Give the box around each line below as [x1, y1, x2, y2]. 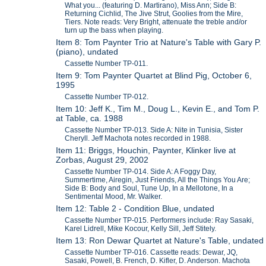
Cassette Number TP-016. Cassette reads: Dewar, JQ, [65, 248, 238, 257]
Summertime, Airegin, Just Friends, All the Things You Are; [65, 176, 251, 185]
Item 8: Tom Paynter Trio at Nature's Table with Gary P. [56, 37, 262, 47]
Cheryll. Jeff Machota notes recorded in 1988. [65, 134, 211, 143]
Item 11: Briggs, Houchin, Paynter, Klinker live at [56, 145, 236, 156]
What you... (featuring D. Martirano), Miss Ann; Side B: [65, 1, 237, 10]
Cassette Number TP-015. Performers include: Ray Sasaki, [65, 216, 254, 225]
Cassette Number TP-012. [65, 93, 149, 102]
